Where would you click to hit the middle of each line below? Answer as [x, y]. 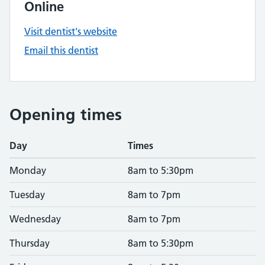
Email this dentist [61, 50]
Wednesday [35, 219]
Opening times [66, 114]
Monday [28, 170]
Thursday [30, 243]
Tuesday [27, 195]
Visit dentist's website [71, 31]
